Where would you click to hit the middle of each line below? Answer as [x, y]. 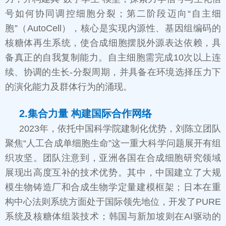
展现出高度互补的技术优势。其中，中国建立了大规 [113, 173]
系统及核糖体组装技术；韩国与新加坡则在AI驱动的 [113, 217]
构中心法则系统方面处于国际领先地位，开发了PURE [113, 202]
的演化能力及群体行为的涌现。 [69, 87]
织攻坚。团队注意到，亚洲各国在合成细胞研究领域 [113, 158]
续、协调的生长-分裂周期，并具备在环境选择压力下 [113, 72]
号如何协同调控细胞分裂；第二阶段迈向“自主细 [113, 14]
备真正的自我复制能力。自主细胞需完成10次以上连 [113, 58]
